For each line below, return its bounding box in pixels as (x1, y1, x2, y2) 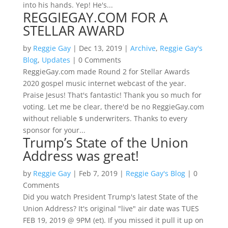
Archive (130, 43, 156, 53)
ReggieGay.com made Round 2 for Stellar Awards (22, 67, 190, 77)
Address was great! (22, 147, 139, 165)
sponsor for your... (22, 125, 85, 135)
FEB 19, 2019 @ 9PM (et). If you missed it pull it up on (22, 215, 204, 225)
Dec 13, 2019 (78, 43, 122, 53)
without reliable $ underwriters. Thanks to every (22, 113, 187, 124)
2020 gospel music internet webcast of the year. (22, 78, 186, 89)
